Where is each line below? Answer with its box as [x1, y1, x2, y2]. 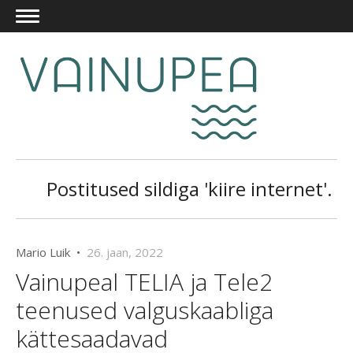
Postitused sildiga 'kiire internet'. [46, 176, 333, 203]
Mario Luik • [16, 244, 87, 261]
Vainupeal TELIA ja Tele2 [16, 266, 273, 299]
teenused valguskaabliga [16, 294, 273, 327]
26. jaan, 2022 [87, 244, 163, 261]
